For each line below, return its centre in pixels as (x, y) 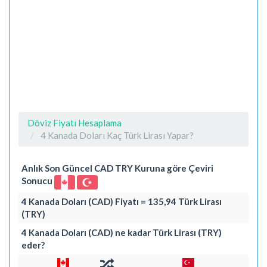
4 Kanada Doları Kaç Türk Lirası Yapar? (117, 135)
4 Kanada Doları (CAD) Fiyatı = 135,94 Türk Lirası (122, 201)
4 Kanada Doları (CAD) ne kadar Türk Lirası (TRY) (122, 232)
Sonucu (38, 180)
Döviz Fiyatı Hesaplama (74, 122)
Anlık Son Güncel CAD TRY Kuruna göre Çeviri (117, 168)
